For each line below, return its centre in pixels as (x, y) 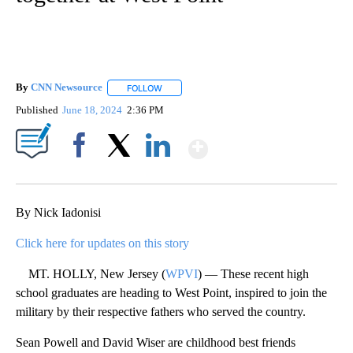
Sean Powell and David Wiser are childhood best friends (156, 342)
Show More (269, 142)
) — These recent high (253, 273)
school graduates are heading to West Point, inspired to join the (171, 292)
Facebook (82, 172)
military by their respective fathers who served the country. (161, 311)
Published (37, 110)
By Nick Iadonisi (58, 212)
